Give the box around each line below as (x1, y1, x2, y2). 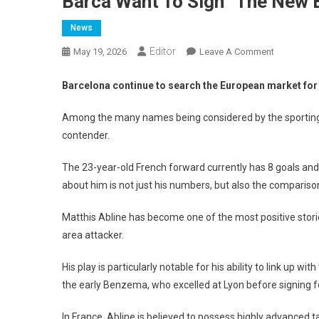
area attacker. (62, 229, 124, 241)
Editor (150, 45, 176, 57)
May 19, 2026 (73, 46, 127, 57)
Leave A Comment (199, 46, 274, 57)
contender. (62, 129, 110, 141)
